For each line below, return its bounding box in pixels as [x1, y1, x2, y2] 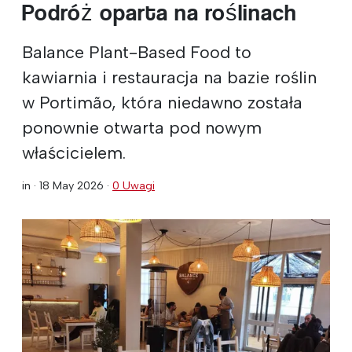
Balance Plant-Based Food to [22, 41, 251, 62]
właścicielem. [22, 141, 126, 163]
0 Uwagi [112, 178, 155, 192]
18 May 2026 [39, 178, 104, 192]
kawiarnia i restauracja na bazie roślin [22, 66, 317, 87]
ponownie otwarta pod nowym [22, 116, 262, 137]
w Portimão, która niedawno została [22, 91, 302, 112]
